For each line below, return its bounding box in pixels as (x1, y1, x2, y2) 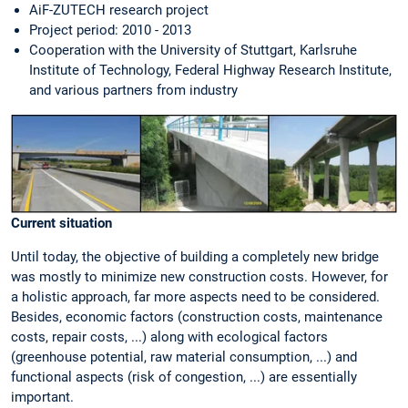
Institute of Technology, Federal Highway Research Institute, (29, 62, 392, 79)
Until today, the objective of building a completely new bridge (11, 249, 379, 266)
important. (11, 389, 74, 406)
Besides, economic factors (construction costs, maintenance (11, 309, 382, 326)
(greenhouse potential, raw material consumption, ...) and (11, 349, 357, 366)
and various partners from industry (29, 82, 238, 99)
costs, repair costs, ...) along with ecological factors (11, 329, 328, 346)
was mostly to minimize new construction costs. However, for (11, 269, 388, 286)
